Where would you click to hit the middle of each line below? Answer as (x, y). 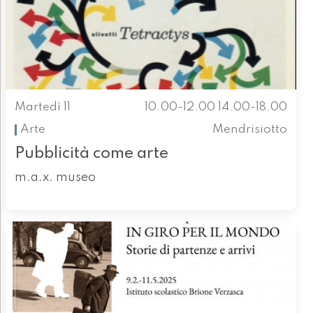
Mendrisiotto (250, 129)
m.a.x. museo (55, 178)
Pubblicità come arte (91, 154)
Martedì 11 (42, 107)
